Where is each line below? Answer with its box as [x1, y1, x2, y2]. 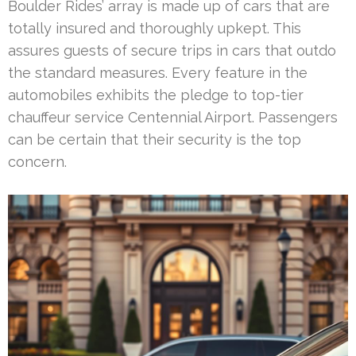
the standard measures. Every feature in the [8, 64, 308, 81]
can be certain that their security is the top [8, 130, 301, 148]
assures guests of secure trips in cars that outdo [8, 41, 336, 59]
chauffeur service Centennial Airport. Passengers [8, 108, 338, 126]
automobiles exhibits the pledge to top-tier [8, 86, 304, 103]
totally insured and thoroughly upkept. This [8, 19, 301, 37]
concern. [8, 153, 67, 170]
